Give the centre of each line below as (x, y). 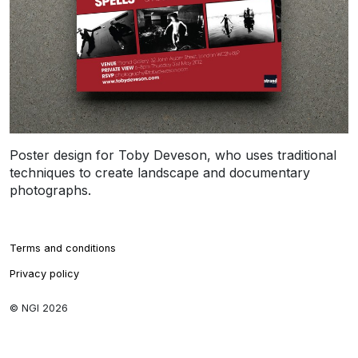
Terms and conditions (63, 249)
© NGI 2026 (39, 308)
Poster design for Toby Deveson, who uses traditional (173, 155)
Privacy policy (44, 274)
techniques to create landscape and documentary (160, 173)
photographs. (50, 191)
